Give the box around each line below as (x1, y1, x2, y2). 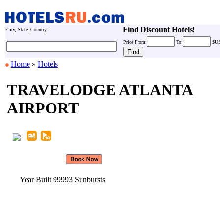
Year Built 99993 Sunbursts (20, 175, 105, 184)
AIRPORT (7, 99, 79, 117)
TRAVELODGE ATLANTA (7, 81, 192, 99)
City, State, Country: (6, 27, 48, 32)
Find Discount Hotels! (123, 26, 195, 34)
